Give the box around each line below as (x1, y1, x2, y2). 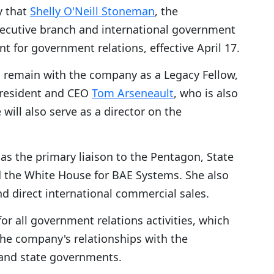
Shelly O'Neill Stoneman (30, 4, 155, 19)
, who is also (174, 86, 238, 101)
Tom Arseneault (92, 86, 174, 101)
